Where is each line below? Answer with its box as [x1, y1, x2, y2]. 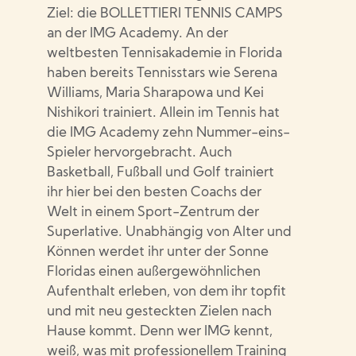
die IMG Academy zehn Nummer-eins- [47, 126, 291, 140]
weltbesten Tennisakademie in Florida [47, 47, 283, 60]
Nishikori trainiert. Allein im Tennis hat [47, 106, 281, 120]
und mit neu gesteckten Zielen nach [47, 305, 273, 319]
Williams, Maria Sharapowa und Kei [47, 87, 265, 100]
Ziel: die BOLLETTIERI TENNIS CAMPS [47, 7, 284, 21]
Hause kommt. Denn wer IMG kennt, [47, 325, 273, 339]
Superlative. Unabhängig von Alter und [47, 226, 292, 239]
